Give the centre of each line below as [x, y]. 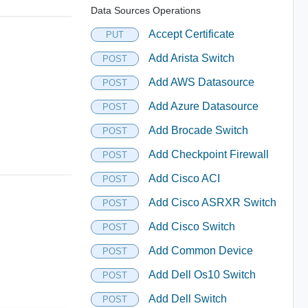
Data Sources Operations [145, 10]
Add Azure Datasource [203, 106]
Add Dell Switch [187, 299]
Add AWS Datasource [201, 82]
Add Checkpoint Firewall [208, 154]
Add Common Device [200, 251]
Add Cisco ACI [184, 178]
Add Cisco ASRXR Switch [212, 202]
